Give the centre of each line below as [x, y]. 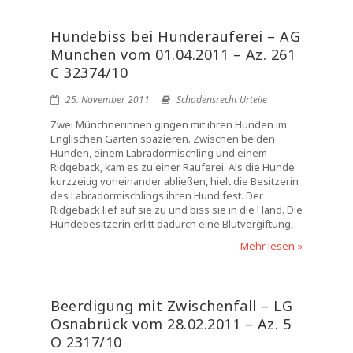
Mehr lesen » [271, 246]
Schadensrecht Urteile [222, 100]
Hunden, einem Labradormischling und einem [159, 153]
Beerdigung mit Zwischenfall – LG [171, 306]
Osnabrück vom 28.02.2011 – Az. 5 [171, 324]
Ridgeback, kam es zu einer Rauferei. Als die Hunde [173, 167]
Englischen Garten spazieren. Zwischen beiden [163, 139]
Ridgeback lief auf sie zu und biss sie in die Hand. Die [176, 210]
